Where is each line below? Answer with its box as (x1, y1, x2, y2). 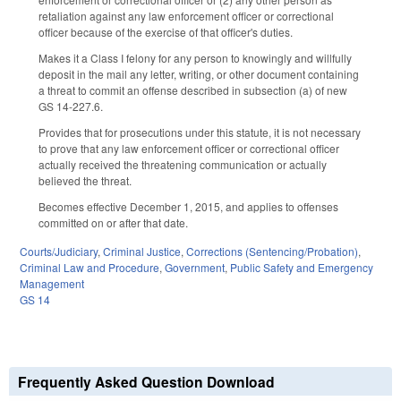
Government (165, 260, 225, 276)
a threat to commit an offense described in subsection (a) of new (38, 82, 347, 98)
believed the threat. (38, 172, 132, 188)
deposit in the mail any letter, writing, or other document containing (38, 66, 359, 82)
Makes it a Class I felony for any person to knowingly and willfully (38, 50, 352, 66)
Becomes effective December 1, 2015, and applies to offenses (38, 198, 338, 214)
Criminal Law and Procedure (20, 260, 159, 276)
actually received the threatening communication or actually (38, 156, 327, 172)
